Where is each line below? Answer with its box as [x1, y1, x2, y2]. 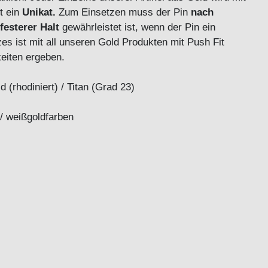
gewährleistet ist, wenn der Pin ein [59, 21, 215, 33]
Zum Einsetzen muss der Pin [56, 6, 191, 19]
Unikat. [22, 6, 56, 19]
